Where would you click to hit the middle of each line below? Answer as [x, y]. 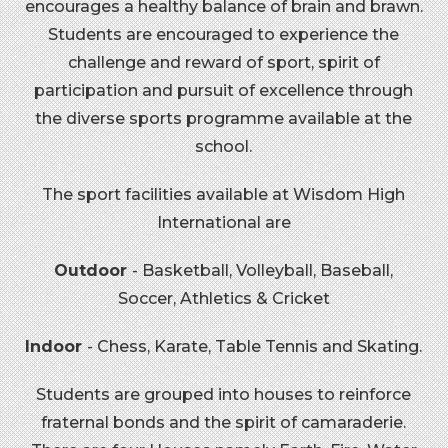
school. [224, 146]
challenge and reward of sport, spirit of [223, 62]
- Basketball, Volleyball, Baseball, [263, 270]
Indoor [56, 346]
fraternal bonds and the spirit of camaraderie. [224, 422]
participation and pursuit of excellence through [224, 90]
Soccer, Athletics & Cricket [223, 298]
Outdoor [93, 270]
